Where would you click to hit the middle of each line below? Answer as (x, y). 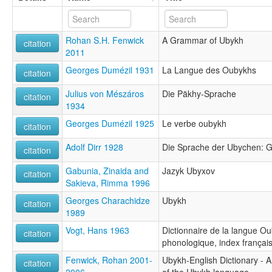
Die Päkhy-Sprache (199, 93)
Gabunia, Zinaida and (107, 170)
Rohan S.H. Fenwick (105, 40)
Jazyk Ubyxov (189, 170)
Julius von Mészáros (105, 93)
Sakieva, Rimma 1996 (108, 182)
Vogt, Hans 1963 (97, 230)
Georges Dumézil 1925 (110, 123)
